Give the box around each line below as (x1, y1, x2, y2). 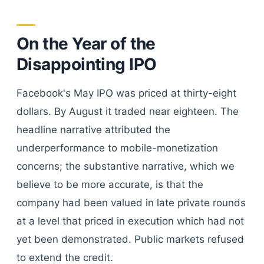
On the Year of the (16, 34, 156, 54)
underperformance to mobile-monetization (16, 142, 218, 154)
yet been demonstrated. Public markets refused (16, 233, 244, 245)
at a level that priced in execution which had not (16, 215, 244, 227)
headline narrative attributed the (16, 124, 170, 136)
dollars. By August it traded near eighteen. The (16, 105, 239, 117)
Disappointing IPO (16, 54, 157, 74)
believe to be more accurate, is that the (16, 179, 203, 190)
